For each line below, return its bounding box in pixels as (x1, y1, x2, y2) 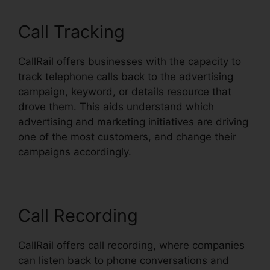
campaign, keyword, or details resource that (18, 86, 231, 98)
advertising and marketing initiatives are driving (18, 116, 248, 128)
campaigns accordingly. (18, 146, 131, 158)
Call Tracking (18, 21, 125, 42)
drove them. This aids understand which (18, 101, 214, 113)
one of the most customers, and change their (18, 131, 236, 143)
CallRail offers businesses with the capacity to (18, 55, 241, 67)
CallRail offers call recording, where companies (18, 239, 245, 251)
